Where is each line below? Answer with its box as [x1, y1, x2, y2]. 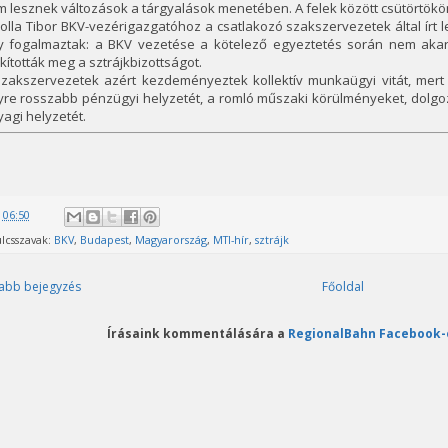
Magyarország [134, 231, 207, 247]
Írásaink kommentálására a [107, 324, 288, 341]
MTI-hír [212, 231, 249, 247]
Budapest [79, 231, 129, 247]
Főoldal [322, 277, 364, 295]
